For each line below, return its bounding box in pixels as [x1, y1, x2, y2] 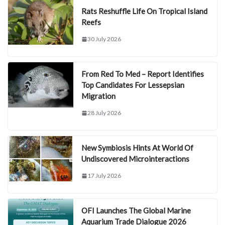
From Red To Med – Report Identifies [81, 69, 204, 79]
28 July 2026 [87, 109, 121, 117]
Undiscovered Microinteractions [81, 154, 189, 164]
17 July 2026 [87, 172, 121, 180]
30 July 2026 [87, 35, 121, 43]
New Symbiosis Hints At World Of [81, 143, 193, 153]
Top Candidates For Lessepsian [81, 80, 184, 90]
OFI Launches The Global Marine [81, 206, 191, 215]
